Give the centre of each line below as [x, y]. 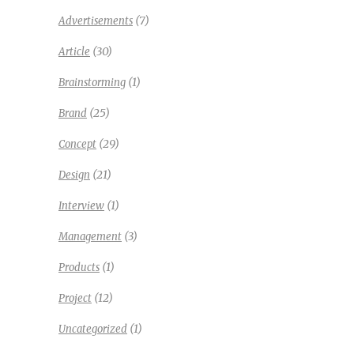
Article [74, 51]
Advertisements [96, 21]
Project [75, 298]
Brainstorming [92, 82]
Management [90, 236]
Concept [77, 144]
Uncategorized [93, 329]
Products [79, 267]
